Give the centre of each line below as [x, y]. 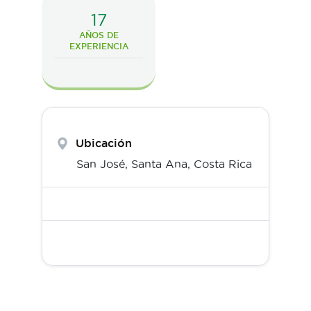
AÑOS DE [99, 35]
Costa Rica [223, 164]
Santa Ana [159, 164]
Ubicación [104, 143]
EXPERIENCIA [99, 47]
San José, [104, 164]
